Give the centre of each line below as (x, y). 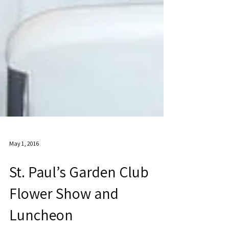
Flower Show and (64, 214)
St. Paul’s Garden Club (79, 192)
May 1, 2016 (24, 164)
